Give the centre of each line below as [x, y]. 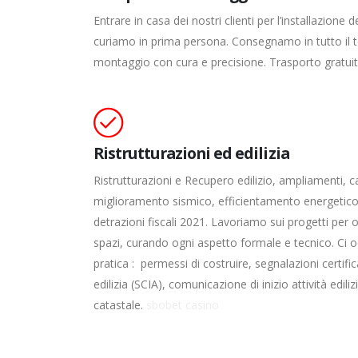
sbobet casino [183, 304]
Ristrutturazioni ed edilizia [191, 153]
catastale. [120, 304]
